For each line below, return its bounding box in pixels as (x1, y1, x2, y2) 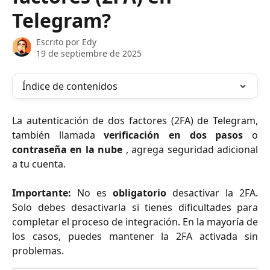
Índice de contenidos (22, 80, 118, 93)
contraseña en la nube (12, 143, 123, 156)
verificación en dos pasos (104, 128, 243, 142)
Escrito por (36, 36, 82, 48)
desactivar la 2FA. (166, 186, 258, 200)
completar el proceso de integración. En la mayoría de (12, 215, 258, 229)
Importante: (12, 186, 71, 200)
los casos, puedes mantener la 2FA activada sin (12, 230, 258, 243)
